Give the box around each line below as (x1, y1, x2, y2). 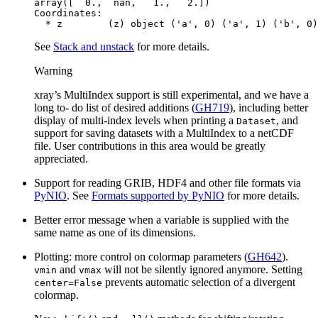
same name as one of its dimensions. (34, 226, 196, 238)
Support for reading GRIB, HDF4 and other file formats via (34, 176, 301, 189)
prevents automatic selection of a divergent (102, 275, 295, 288)
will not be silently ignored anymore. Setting (102, 263, 302, 275)
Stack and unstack (53, 40, 134, 53)
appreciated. (34, 152, 88, 165)
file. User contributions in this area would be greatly (34, 139, 265, 152)
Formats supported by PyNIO (92, 189, 224, 202)
